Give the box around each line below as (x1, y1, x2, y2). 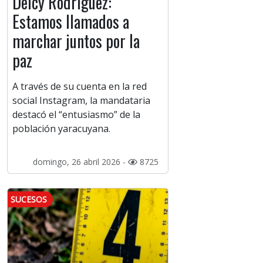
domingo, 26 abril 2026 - (32, 156, 128, 168)
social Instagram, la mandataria (12, 94, 150, 107)
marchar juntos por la (12, 29, 140, 53)
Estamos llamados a (12, 9, 129, 34)
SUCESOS (11, 194, 47, 205)
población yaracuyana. (12, 122, 110, 136)
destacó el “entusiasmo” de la (12, 108, 140, 122)
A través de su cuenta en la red (12, 80, 147, 93)
